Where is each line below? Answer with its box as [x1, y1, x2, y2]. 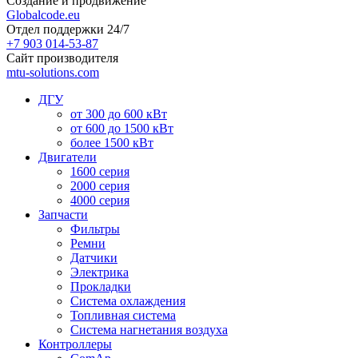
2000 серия [70, 179, 129, 193]
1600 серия [70, 165, 129, 179]
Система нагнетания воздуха [70, 323, 228, 337]
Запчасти [38, 208, 88, 222]
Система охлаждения [70, 294, 185, 308]
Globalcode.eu [6, 8, 80, 22]
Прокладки [70, 280, 131, 294]
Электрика [70, 265, 129, 280]
